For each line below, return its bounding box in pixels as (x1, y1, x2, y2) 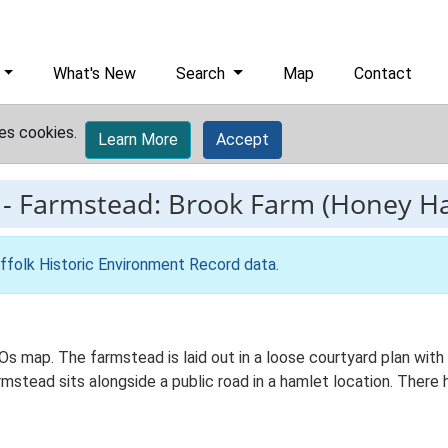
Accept (216, 130, 269, 149)
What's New (53, 64, 137, 83)
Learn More (98, 130, 178, 149)
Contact (354, 64, 413, 83)
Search (176, 64, 230, 83)
